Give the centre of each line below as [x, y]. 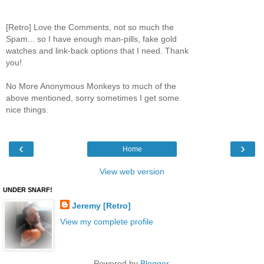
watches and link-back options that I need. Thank [97, 50]
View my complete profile [106, 222]
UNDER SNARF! [28, 190]
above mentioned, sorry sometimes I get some [93, 98]
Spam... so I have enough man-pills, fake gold [91, 39]
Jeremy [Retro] [101, 206]
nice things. [27, 109]
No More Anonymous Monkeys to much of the [91, 86]
